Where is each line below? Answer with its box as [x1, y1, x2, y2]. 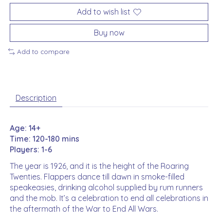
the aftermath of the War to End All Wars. [10, 203, 158, 214]
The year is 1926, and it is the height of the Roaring [10, 161, 189, 171]
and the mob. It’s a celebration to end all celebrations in [10, 193, 208, 203]
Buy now [93, 28, 125, 38]
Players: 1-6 [10, 144, 52, 154]
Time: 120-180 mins [10, 133, 79, 144]
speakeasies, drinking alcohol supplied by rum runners [10, 182, 203, 192]
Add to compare [17, 48, 70, 56]
